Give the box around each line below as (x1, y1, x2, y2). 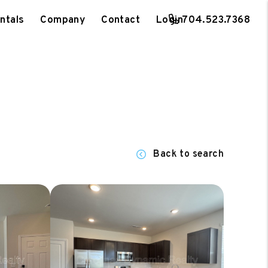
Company (40, 13, 86, 27)
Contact (101, 13, 141, 27)
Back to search (153, 148, 224, 160)
